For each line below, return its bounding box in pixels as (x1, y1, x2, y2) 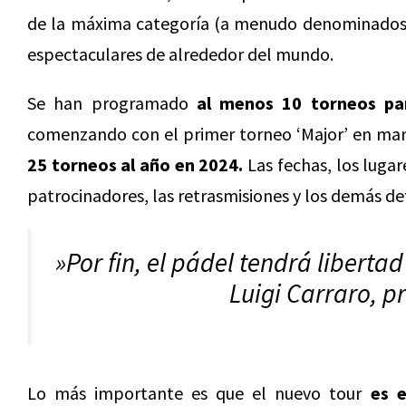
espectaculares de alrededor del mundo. (27, 43, 333, 65)
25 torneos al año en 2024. (27, 153, 244, 176)
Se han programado (27, 92, 197, 114)
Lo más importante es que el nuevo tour (27, 382, 371, 404)
